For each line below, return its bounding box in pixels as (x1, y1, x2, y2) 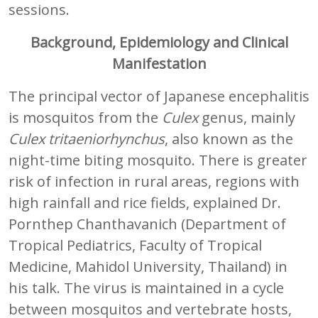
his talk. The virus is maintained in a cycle (9, 278, 284, 297)
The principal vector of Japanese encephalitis (9, 86, 309, 106)
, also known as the (165, 128, 293, 148)
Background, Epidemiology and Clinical (30, 32, 288, 52)
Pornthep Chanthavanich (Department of (9, 214, 286, 234)
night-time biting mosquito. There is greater (9, 150, 307, 170)
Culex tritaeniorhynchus (9, 128, 165, 148)
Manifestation (111, 53, 207, 73)
